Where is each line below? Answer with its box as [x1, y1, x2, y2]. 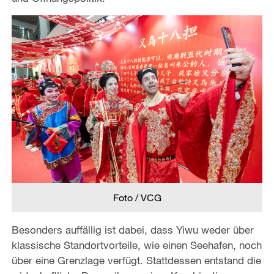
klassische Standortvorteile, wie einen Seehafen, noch [11, 239, 262, 252]
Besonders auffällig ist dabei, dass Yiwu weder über [11, 223, 254, 237]
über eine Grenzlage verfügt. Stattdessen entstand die [11, 254, 261, 267]
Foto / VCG [113, 191, 161, 204]
